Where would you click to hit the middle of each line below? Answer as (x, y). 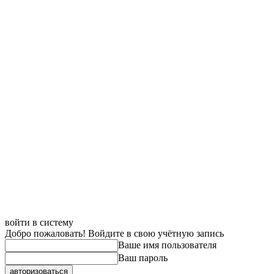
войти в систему (39, 222)
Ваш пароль (143, 258)
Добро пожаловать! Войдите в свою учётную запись (114, 233)
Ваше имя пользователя (167, 245)
